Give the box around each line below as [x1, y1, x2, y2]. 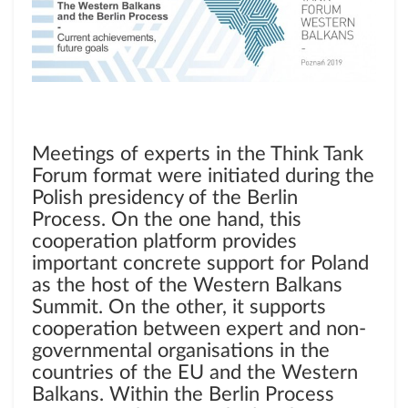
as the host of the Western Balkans [32, 275, 342, 296]
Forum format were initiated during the [32, 166, 374, 187]
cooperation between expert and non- [32, 319, 366, 340]
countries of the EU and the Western [32, 362, 358, 383]
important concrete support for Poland [32, 253, 369, 274]
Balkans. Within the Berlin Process [32, 384, 334, 405]
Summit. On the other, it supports [32, 297, 326, 318]
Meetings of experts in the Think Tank [32, 144, 363, 165]
